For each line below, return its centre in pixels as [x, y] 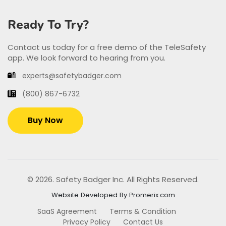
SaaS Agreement [67, 212]
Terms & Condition [143, 212]
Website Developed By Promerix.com [113, 195]
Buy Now [45, 121]
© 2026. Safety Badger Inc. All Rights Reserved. [113, 180]
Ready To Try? [48, 25]
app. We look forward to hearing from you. [87, 58]
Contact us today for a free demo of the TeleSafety [107, 47]
